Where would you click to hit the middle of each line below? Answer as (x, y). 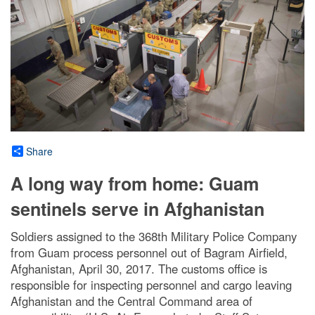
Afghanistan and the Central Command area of (131, 301)
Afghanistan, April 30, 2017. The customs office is (139, 269)
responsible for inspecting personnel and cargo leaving (151, 285)
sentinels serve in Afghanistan (137, 209)
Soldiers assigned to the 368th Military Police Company (154, 237)
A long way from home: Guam (135, 184)
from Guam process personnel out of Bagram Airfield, (149, 253)
